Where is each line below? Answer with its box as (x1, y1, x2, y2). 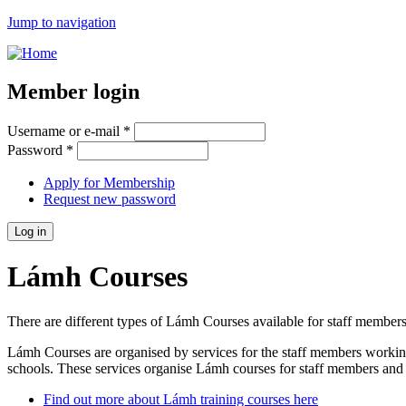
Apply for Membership (43, 174, 175, 190)
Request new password (43, 190, 176, 207)
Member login (7, 79, 140, 103)
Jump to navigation (7, 14, 116, 30)
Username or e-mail (7, 122, 123, 139)
